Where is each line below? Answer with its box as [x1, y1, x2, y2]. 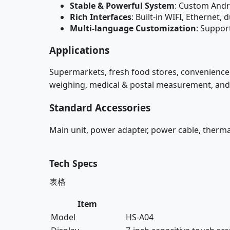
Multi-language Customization [70, 22, 196, 34]
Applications [49, 43, 109, 56]
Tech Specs [49, 157, 98, 169]
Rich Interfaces [70, 11, 131, 23]
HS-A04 [126, 211, 154, 223]
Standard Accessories [49, 101, 150, 114]
